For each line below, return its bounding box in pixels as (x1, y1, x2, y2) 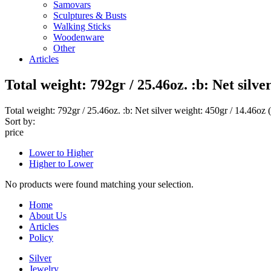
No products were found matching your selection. (5, 178, 194, 189)
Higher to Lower (29, 158, 93, 169)
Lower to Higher (29, 147, 93, 158)
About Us (29, 210, 67, 221)
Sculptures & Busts (53, 10, 126, 21)
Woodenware (53, 32, 104, 42)
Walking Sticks (53, 21, 111, 31)
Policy (29, 232, 53, 243)
